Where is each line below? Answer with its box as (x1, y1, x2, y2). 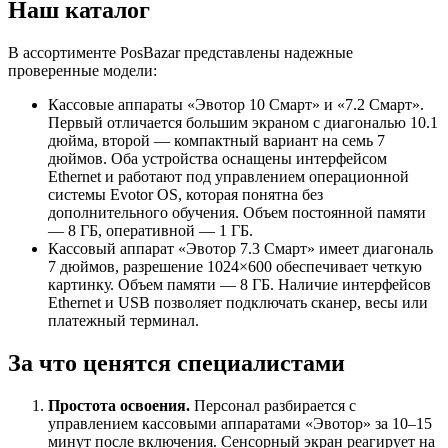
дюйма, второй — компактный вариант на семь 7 (48, 131, 385, 149)
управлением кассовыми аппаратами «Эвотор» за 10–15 (48, 414, 432, 432)
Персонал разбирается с (190, 396, 356, 414)
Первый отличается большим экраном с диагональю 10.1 (48, 113, 438, 131)
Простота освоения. (48, 396, 190, 414)
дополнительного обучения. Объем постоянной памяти (48, 203, 426, 221)
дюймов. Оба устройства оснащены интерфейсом (48, 149, 387, 167)
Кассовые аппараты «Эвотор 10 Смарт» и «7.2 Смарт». (48, 95, 424, 113)
